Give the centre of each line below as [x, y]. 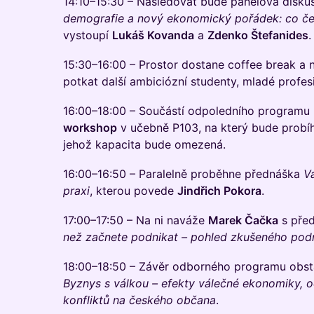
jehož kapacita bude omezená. [144, 144]
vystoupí [88, 35]
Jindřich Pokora [219, 191]
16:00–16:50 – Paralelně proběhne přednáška [183, 174]
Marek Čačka [243, 220]
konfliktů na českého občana [139, 300]
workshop [90, 128]
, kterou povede [134, 191]
